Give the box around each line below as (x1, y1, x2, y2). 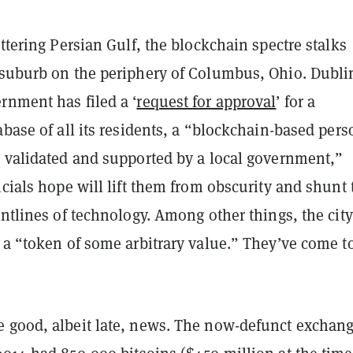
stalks (302, 35, 347, 56)
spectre (252, 35, 303, 56)
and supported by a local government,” (68, 148, 344, 169)
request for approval (136, 91, 277, 113)
